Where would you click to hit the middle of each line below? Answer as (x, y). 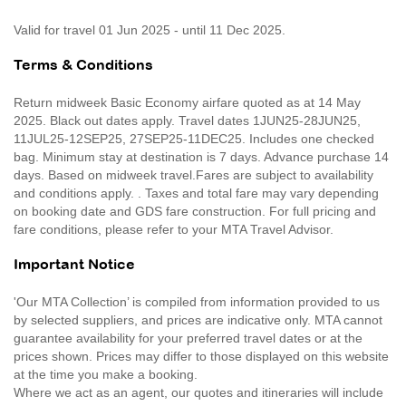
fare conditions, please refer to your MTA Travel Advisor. (174, 229)
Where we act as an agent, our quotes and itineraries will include (198, 392)
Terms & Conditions (83, 65)
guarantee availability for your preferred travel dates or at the (188, 338)
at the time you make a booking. (106, 374)
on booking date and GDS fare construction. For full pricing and (195, 211)
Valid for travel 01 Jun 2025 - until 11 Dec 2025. (150, 29)
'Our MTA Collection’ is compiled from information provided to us (197, 301)
